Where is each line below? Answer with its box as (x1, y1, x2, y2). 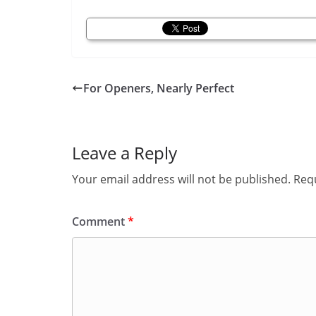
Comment (72, 214, 128, 229)
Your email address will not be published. (72, 171, 291, 187)
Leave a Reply (72, 141, 177, 164)
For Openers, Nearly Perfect (83, 80, 234, 96)
